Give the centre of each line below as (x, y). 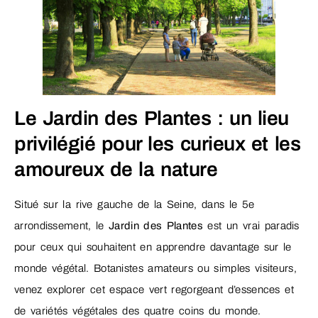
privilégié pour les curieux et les (157, 143)
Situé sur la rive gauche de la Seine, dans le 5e (135, 204)
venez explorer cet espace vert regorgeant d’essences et (154, 289)
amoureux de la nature (116, 169)
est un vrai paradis (251, 225)
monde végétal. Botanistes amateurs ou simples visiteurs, (155, 268)
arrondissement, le (59, 225)
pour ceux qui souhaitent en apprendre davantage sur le (153, 247)
